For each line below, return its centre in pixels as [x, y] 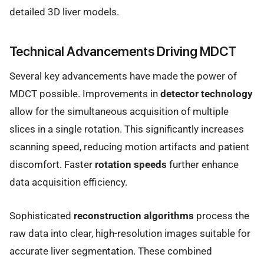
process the [222, 215]
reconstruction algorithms [134, 215]
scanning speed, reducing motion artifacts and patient [129, 147]
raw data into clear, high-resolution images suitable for [130, 233]
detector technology [207, 94]
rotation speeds [131, 165]
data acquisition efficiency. [68, 182]
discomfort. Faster [52, 165]
